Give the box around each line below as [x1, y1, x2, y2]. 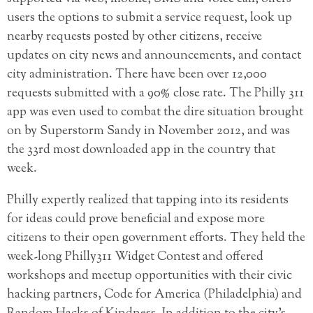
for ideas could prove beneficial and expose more [7, 210, 265, 228]
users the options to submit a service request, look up [7, 8, 292, 27]
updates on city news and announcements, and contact [7, 46, 301, 65]
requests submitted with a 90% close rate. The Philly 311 [7, 84, 304, 103]
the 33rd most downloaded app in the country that [7, 140, 275, 159]
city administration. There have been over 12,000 [7, 65, 267, 84]
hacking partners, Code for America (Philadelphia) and [7, 285, 302, 304]
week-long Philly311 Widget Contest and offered [7, 247, 263, 266]
